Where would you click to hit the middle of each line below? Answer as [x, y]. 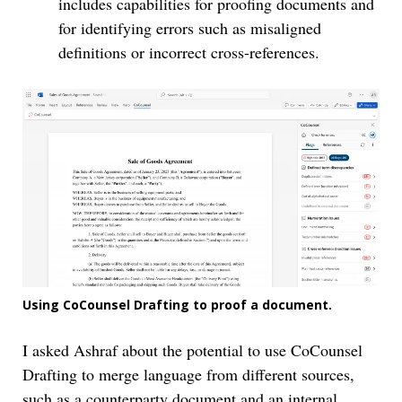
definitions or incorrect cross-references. [189, 52]
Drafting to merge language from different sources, [188, 374]
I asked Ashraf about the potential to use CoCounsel [192, 350]
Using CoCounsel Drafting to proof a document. [177, 304]
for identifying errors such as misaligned [190, 27]
